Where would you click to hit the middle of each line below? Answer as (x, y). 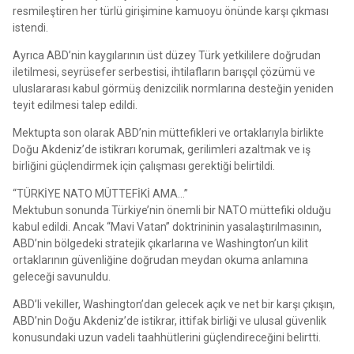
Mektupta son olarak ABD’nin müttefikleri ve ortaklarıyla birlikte (168, 132)
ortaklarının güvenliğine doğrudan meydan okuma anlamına (160, 260)
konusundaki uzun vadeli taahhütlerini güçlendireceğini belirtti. (167, 337)
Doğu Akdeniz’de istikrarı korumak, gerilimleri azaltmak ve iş (162, 149)
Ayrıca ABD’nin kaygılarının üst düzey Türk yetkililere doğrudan (167, 55)
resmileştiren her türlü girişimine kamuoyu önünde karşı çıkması (171, 11)
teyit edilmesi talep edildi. (75, 105)
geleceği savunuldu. (62, 276)
